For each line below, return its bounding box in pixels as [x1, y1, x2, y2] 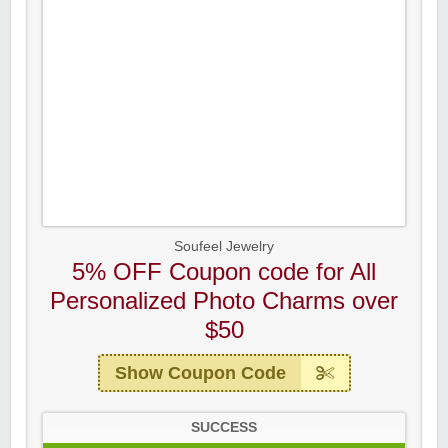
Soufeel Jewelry [174, 239, 274, 254]
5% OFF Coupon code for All [72, 258, 376, 285]
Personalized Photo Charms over [50, 287, 398, 314]
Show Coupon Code [114, 363, 286, 383]
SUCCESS [191, 420, 257, 435]
